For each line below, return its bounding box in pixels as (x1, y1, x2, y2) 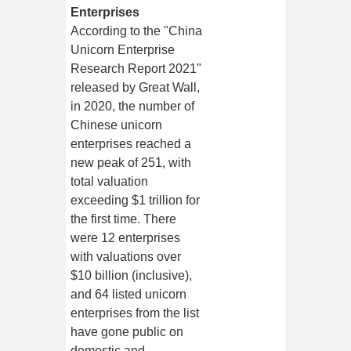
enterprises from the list (71, 306, 200, 320)
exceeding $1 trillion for (71, 194, 201, 208)
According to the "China (71, 24, 203, 38)
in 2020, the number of (71, 100, 195, 114)
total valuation (71, 175, 149, 189)
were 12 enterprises (71, 231, 181, 245)
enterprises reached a (71, 137, 192, 151)
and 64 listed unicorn (71, 288, 187, 302)
